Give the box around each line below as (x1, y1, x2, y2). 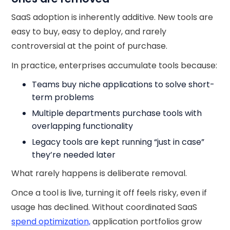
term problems (32, 91, 94, 103)
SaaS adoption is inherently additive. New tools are (11, 11, 214, 23)
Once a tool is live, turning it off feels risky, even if (11, 187, 207, 199)
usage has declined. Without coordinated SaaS (11, 201, 198, 213)
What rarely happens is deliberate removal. (11, 167, 189, 179)
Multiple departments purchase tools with (32, 107, 202, 119)
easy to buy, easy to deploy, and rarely (11, 26, 167, 37)
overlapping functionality (32, 120, 133, 132)
